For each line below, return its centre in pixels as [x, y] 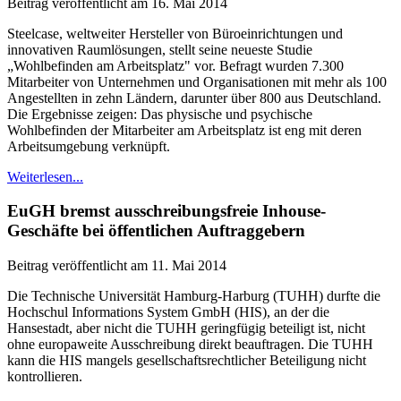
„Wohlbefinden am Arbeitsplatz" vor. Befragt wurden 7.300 [175, 65]
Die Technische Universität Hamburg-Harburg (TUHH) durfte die [194, 296]
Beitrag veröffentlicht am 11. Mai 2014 [117, 266]
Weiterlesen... [45, 176]
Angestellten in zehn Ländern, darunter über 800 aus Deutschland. [194, 98]
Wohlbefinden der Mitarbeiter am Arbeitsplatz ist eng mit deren [184, 130]
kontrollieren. [45, 377]
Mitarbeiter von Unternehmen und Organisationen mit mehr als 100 [197, 81]
